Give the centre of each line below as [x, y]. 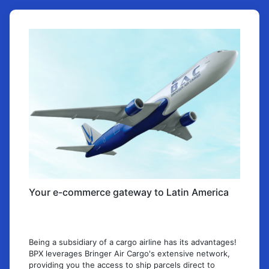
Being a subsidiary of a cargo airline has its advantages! [133, 242]
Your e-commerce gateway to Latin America [129, 192]
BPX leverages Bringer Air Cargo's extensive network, [129, 253]
